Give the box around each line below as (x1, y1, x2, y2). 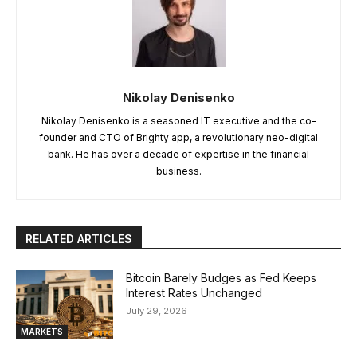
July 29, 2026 (126, 305, 188, 317)
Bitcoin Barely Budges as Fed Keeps (126, 271, 317, 285)
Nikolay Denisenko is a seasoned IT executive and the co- (41, 115, 316, 127)
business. (155, 165, 202, 178)
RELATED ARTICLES (25, 232, 132, 246)
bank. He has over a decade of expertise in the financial (48, 148, 309, 161)
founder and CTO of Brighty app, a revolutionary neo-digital (39, 131, 318, 144)
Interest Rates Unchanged (126, 286, 263, 300)
